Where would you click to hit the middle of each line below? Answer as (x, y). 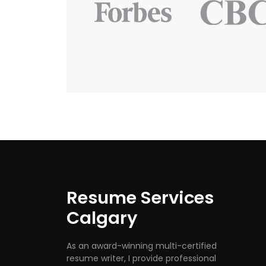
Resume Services (140, 197)
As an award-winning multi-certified (142, 246)
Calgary (102, 218)
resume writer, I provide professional (141, 258)
